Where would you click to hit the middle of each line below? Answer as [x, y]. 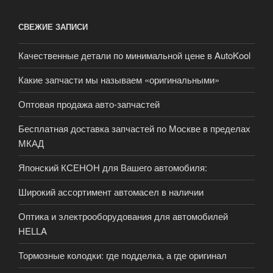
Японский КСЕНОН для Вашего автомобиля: [113, 168]
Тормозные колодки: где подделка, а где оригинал [122, 255]
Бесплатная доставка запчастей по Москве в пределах [134, 129]
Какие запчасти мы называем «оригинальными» [119, 80]
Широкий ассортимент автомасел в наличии [111, 192]
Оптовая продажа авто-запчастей [89, 104]
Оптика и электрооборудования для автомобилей [123, 216]
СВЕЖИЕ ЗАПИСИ [53, 27]
